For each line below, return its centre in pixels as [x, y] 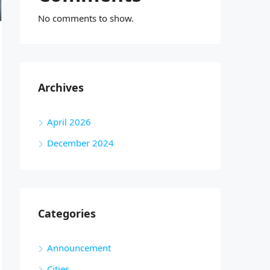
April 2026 [69, 122]
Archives [61, 87]
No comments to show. [86, 18]
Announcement [79, 248]
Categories [67, 213]
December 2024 [80, 143]
